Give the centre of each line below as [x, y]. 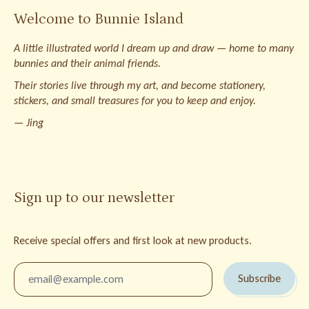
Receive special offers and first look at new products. [133, 241]
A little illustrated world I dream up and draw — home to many [154, 48]
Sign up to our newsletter [94, 198]
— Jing [29, 123]
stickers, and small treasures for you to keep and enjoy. [135, 101]
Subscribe [259, 279]
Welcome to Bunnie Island [99, 20]
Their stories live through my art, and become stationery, [140, 86]
